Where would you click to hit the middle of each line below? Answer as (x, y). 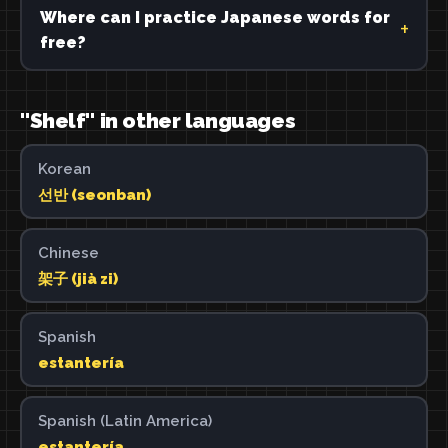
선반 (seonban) (94, 194)
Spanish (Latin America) (124, 420)
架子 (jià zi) (77, 278)
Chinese (68, 252)
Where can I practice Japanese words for (214, 17)
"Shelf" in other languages (158, 120)
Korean (64, 168)
